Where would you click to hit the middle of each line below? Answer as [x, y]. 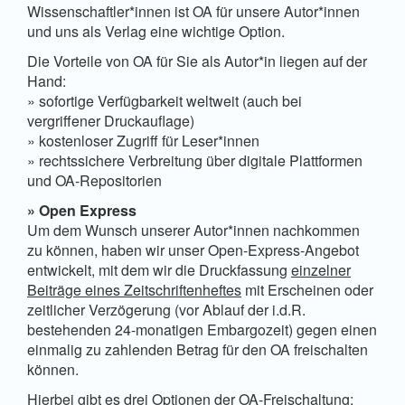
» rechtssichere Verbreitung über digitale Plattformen [195, 160]
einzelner [321, 269]
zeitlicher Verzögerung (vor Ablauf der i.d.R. [166, 309]
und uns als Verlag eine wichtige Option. [156, 31]
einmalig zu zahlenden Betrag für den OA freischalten [198, 349]
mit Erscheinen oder [307, 289]
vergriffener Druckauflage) [111, 120]
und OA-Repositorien [94, 180]
